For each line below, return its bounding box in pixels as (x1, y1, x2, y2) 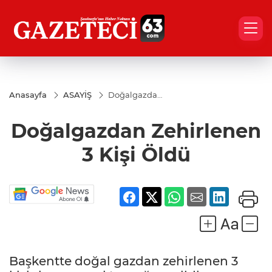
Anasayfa (9, 90, 47, 100)
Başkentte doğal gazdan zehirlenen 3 (9, 254, 238, 269)
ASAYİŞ (63, 90, 92, 100)
